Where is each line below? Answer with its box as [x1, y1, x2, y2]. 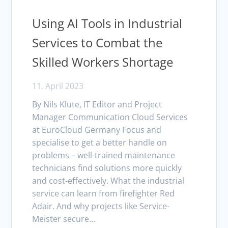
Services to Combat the [32, 34, 163, 51]
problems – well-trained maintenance [32, 149, 176, 161]
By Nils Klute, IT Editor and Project [32, 98, 162, 110]
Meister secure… [32, 213, 96, 224]
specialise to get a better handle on [32, 136, 167, 148]
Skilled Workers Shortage [32, 53, 174, 70]
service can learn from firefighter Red [32, 187, 175, 199]
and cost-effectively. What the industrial [32, 175, 185, 186]
